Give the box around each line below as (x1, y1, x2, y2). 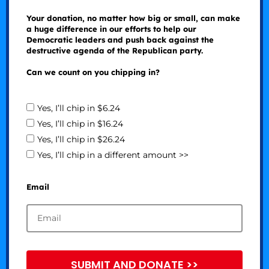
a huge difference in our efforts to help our (26, 24, 196, 34)
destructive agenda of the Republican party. (26, 46, 203, 56)
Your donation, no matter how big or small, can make (26, 13, 240, 23)
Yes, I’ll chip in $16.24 (37, 118, 123, 130)
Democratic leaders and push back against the (26, 35, 214, 45)
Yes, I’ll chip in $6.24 (37, 103, 120, 114)
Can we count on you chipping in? (26, 67, 160, 77)
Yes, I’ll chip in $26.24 (37, 134, 125, 145)
